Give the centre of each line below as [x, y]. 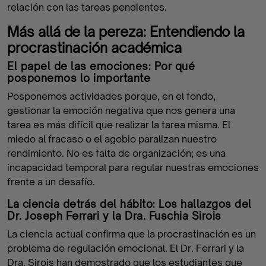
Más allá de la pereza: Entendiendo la [126, 31]
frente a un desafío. [51, 182]
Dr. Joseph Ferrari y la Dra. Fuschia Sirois [114, 216]
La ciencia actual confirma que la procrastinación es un [132, 234]
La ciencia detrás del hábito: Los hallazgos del [129, 204]
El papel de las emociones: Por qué [101, 66]
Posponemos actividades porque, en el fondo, [111, 96]
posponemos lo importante [79, 78]
